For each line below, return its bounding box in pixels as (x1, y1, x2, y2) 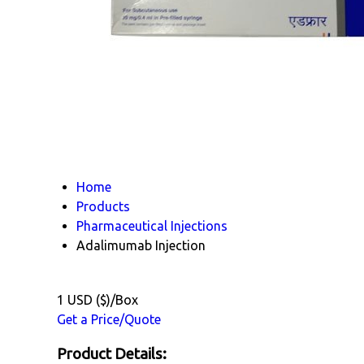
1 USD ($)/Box (57, 292, 138, 307)
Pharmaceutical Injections (76, 219, 227, 233)
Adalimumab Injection (76, 238, 206, 253)
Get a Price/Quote (57, 312, 161, 327)
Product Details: (57, 344, 167, 362)
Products (76, 199, 130, 214)
